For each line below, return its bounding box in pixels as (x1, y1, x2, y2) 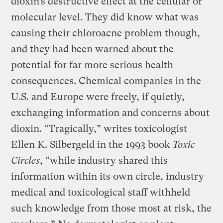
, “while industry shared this (40, 154, 168, 166)
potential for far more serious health (11, 59, 174, 71)
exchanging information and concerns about (11, 107, 210, 118)
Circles (11, 154, 40, 166)
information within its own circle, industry (11, 170, 205, 182)
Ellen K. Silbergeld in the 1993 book (11, 138, 173, 150)
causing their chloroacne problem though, (11, 27, 201, 39)
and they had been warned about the (11, 43, 174, 55)
